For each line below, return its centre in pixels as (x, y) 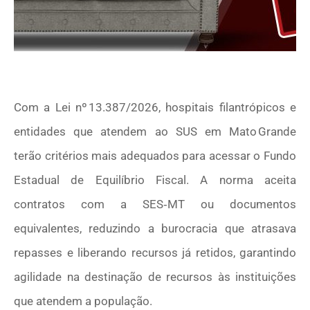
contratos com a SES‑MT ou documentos (155, 204)
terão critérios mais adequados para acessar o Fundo (155, 156)
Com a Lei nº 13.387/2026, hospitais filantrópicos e (155, 108)
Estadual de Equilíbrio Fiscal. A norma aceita (155, 180)
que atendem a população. (83, 301)
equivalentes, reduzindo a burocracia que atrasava (155, 229)
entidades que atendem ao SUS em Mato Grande (155, 132)
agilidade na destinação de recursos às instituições (155, 277)
